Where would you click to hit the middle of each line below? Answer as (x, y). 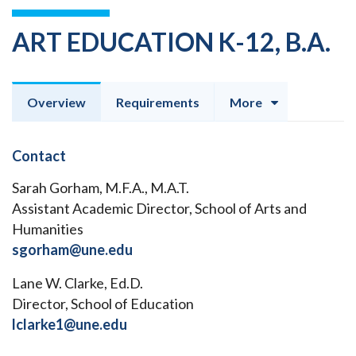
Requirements (158, 103)
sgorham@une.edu (72, 250)
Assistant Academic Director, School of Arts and (159, 209)
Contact (39, 156)
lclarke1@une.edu (70, 325)
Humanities (48, 229)
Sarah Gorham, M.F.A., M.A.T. (101, 188)
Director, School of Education (103, 304)
